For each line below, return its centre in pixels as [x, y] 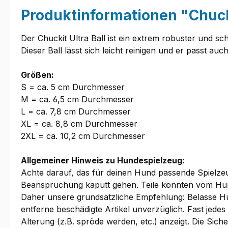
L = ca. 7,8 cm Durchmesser [76, 112]
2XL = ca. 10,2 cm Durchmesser [83, 136]
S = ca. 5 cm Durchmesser [73, 87]
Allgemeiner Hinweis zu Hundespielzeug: [103, 161]
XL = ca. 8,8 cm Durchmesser [79, 124]
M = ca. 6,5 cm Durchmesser [77, 99]
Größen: [37, 75]
